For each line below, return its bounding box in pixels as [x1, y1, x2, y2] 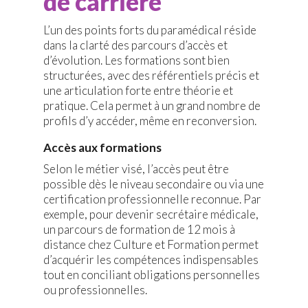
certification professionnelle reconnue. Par [43, 192, 261, 207]
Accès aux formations [43, 140, 162, 155]
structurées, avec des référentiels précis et [43, 68, 259, 83]
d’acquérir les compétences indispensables [43, 252, 258, 267]
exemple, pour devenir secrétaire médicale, [43, 207, 258, 222]
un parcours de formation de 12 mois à [43, 222, 235, 237]
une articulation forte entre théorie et [43, 83, 233, 98]
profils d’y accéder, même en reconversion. [43, 113, 256, 129]
